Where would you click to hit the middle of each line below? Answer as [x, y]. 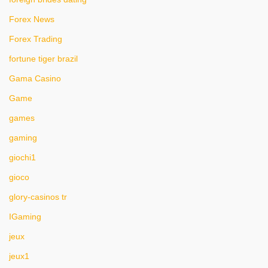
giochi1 [22, 157]
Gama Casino [35, 78]
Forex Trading [36, 39]
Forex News [32, 19]
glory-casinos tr [38, 197]
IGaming [25, 217]
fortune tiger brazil [43, 59]
